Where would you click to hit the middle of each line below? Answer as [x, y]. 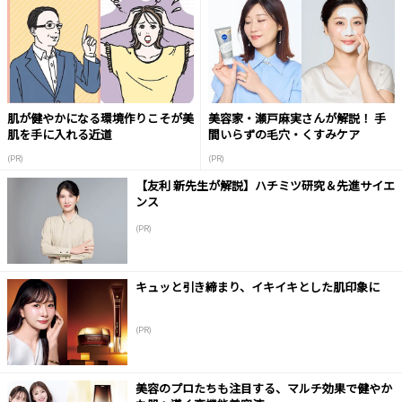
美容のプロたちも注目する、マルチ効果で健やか [263, 388]
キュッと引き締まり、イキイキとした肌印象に [257, 287]
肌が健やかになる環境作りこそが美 [100, 118]
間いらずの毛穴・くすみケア [284, 134]
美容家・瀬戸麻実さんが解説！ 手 [297, 118]
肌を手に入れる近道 [60, 134]
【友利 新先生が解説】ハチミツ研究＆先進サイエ [265, 185]
